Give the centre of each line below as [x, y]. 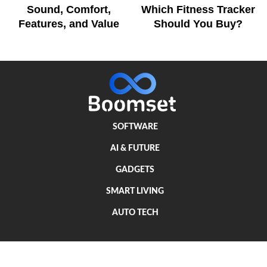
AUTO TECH [135, 213]
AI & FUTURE [135, 149]
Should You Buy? [198, 24]
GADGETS [135, 170]
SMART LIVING [135, 192]
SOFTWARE [135, 127]
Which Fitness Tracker [198, 9]
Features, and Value [69, 24]
